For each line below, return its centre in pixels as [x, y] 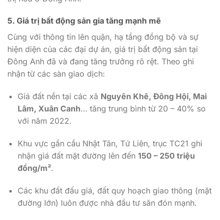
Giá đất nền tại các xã [59, 96]
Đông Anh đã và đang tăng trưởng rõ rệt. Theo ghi [101, 62]
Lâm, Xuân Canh [49, 109]
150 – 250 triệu [166, 156]
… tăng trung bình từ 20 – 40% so [143, 109]
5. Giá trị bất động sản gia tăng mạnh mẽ [84, 21]
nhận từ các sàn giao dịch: [56, 74]
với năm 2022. [44, 121]
